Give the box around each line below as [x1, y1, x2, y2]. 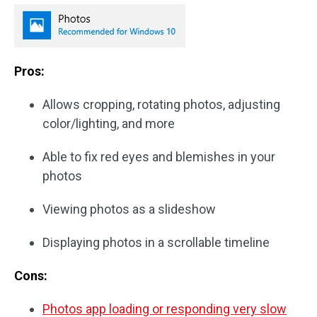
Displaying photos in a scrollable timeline [42, 235, 270, 250]
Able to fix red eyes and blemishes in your [42, 149, 275, 164]
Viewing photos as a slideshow [42, 202, 216, 217]
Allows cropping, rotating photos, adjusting [42, 97, 280, 112]
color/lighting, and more [42, 116, 175, 131]
